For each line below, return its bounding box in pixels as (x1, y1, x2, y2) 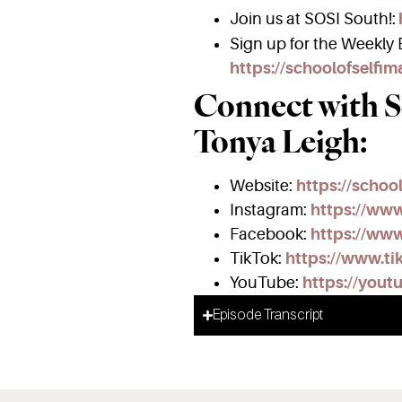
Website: (229, 177, 296, 196)
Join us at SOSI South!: (229, 10, 396, 29)
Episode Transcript (213, 309, 324, 323)
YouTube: (229, 274, 302, 293)
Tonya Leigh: (193, 121, 367, 162)
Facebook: (229, 225, 310, 244)
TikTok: (229, 249, 285, 268)
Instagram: (229, 201, 310, 220)
